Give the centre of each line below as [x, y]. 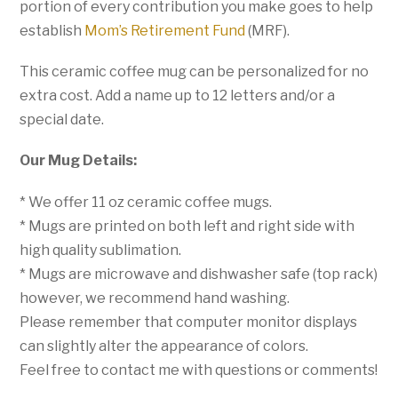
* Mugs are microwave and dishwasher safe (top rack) [199, 274]
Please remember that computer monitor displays [189, 322]
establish [52, 31]
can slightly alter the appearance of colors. [164, 346]
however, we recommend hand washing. [155, 298]
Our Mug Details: [79, 161]
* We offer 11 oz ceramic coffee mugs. [146, 202]
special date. [62, 120]
